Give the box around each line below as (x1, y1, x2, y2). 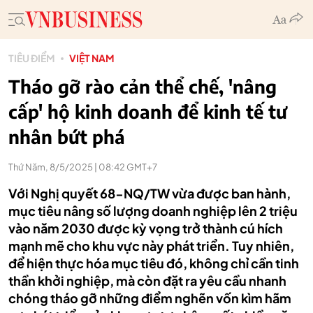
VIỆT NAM (69, 52, 115, 64)
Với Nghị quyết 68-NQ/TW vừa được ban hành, (8, 185, 291, 201)
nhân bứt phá (8, 125, 125, 148)
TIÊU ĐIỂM (8, 52, 55, 64)
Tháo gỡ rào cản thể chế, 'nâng (8, 75, 277, 98)
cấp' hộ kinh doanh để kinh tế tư (8, 100, 287, 123)
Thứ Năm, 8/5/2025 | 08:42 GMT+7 (8, 161, 157, 173)
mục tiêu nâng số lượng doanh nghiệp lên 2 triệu (8, 203, 298, 219)
